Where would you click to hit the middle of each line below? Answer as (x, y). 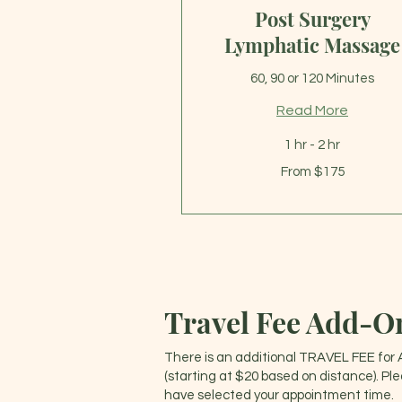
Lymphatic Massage (312, 44)
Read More (312, 110)
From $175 (312, 171)
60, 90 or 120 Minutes (312, 78)
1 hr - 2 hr (312, 144)
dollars (223, 193)
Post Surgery (312, 18)
